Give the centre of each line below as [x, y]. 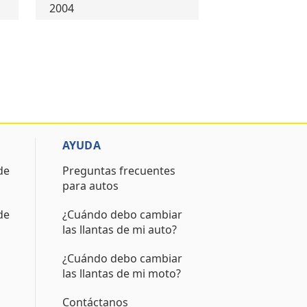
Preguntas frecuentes [119, 171]
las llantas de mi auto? [119, 230]
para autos [90, 186]
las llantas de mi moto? [121, 273]
